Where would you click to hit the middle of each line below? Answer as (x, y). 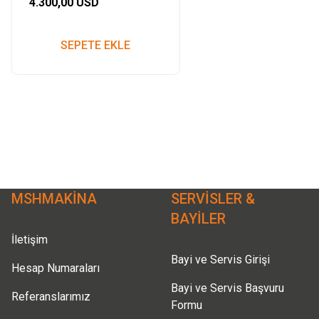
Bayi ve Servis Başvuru (228, 288)
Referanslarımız (51, 297)
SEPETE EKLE (96, 45)
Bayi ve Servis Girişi (220, 260)
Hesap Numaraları (56, 268)
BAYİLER (198, 219)
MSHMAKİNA (54, 199)
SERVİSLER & (213, 199)
